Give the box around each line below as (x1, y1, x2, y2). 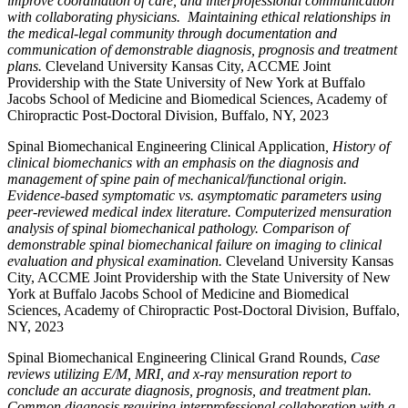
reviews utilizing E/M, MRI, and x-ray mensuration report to (7, 366, 352, 382)
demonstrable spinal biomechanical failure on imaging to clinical (7, 237, 382, 252)
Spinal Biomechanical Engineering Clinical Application (7, 138, 325, 154)
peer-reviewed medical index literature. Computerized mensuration (7, 204, 392, 219)
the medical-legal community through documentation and (7, 25, 337, 41)
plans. (7, 58, 46, 74)
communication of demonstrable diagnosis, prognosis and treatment (7, 42, 397, 57)
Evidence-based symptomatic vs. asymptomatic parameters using (7, 188, 382, 203)
